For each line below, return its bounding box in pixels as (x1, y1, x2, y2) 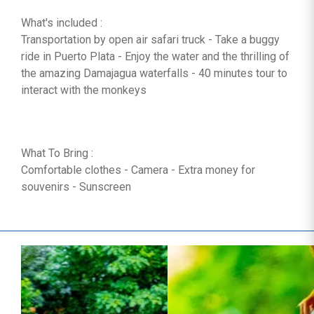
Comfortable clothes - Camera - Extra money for (21, 163, 255, 177)
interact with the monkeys (21, 83, 146, 97)
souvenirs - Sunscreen (21, 180, 131, 193)
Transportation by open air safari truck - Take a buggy (21, 33, 280, 46)
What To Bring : (21, 146, 96, 160)
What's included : (21, 16, 105, 29)
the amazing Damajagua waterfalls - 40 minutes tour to (21, 67, 287, 80)
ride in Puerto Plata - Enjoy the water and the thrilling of (21, 50, 289, 63)
